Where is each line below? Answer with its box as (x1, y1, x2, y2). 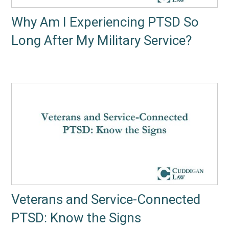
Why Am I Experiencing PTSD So (11, 14, 199, 30)
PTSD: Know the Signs (11, 210, 142, 226)
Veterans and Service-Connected (11, 192, 201, 208)
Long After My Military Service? (11, 33, 192, 49)
